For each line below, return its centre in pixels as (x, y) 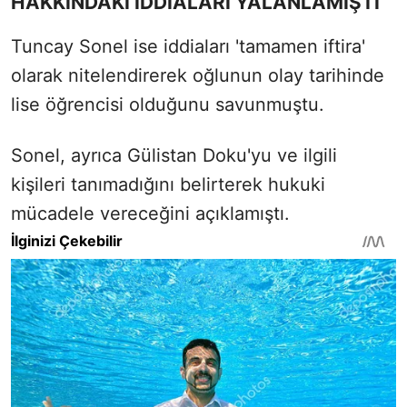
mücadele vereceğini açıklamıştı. (150, 213)
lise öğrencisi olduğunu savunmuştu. (168, 104)
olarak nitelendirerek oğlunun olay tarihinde (198, 75)
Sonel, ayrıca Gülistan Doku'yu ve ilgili (174, 155)
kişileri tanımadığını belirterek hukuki (168, 184)
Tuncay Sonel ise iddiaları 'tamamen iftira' (188, 46)
